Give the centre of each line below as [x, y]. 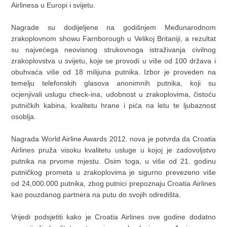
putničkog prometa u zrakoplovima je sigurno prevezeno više [113, 172]
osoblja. [24, 117]
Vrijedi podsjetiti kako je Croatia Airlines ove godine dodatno [113, 217]
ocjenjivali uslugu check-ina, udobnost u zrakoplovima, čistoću [113, 94]
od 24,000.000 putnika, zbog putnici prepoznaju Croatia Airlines [113, 183]
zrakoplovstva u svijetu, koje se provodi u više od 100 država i [113, 61]
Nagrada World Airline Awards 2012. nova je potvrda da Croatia [113, 139]
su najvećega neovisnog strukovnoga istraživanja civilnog [113, 50]
